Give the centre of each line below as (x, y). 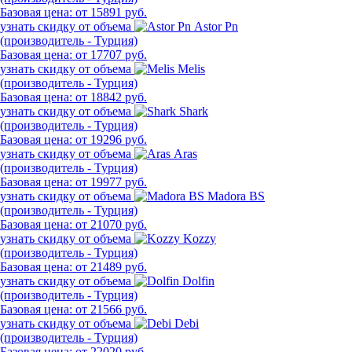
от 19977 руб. (111, 181)
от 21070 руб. (111, 224)
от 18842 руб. (111, 97)
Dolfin (198, 280)
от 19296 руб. (111, 139)
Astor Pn (216, 26)
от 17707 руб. (111, 54)
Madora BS (236, 196)
